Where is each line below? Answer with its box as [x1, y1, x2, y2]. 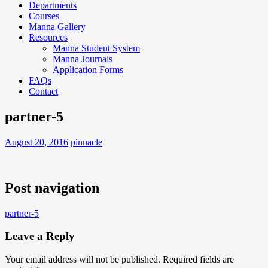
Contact [29, 86, 58, 96]
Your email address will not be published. [5, 254, 160, 265]
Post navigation [5, 179, 99, 196]
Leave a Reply [5, 230, 75, 243]
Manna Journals [53, 54, 112, 64]
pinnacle [71, 136, 102, 147]
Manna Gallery [29, 22, 86, 32]
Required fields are [163, 254, 234, 265]
